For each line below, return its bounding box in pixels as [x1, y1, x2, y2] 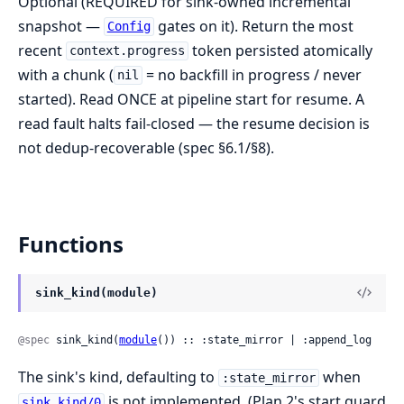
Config [106, 19, 151, 34]
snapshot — [18, 15, 104, 36]
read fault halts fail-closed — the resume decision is [18, 113, 370, 133]
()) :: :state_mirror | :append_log [157, 333, 372, 346]
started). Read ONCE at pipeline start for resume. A [18, 88, 364, 109]
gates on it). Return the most [153, 15, 353, 36]
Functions [18, 228, 124, 259]
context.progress [69, 43, 185, 59]
